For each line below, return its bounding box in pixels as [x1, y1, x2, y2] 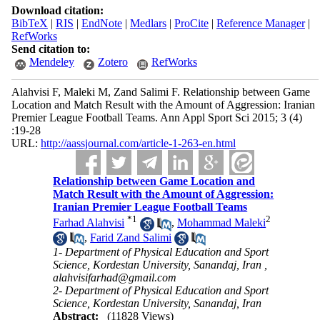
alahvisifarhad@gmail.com [53, 271, 177, 284]
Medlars [129, 17, 166, 29]
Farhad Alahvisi [53, 216, 125, 229]
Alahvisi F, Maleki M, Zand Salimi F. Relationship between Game [11, 86, 310, 98]
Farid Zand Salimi [90, 231, 172, 244]
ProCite [174, 17, 209, 29]
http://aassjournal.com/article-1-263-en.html [40, 137, 236, 149]
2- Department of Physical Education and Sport [53, 284, 269, 296]
